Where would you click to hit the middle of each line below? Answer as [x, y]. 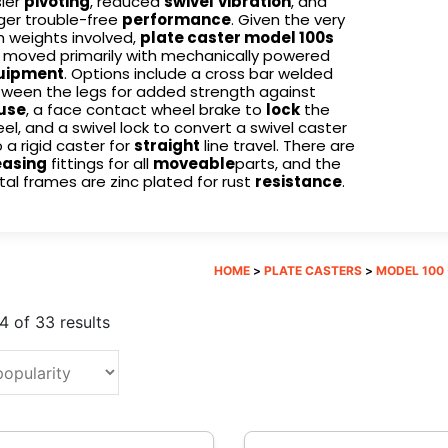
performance [176, 20]
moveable [194, 164]
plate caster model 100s [237, 38]
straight [167, 146]
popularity [147, 369]
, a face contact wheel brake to [146, 110]
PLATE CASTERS [313, 271]
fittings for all [100, 164]
